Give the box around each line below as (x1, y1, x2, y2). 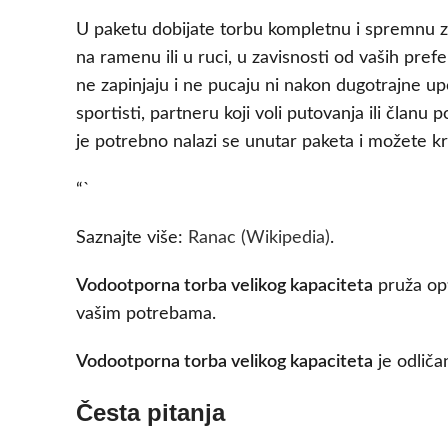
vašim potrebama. (76, 305, 216, 324)
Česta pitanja (76, 399, 225, 427)
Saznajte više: (76, 229, 188, 248)
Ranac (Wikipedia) (188, 229, 330, 248)
